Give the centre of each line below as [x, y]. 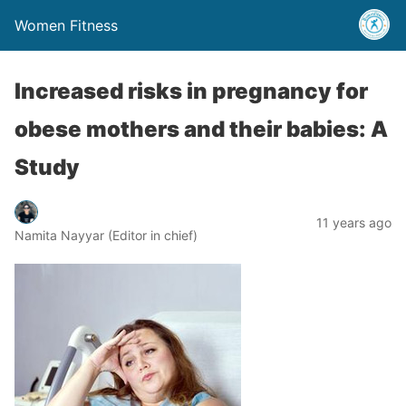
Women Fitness [66, 25]
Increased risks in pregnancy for [191, 91]
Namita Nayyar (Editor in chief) [106, 235]
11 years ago [354, 222]
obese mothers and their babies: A [201, 129]
